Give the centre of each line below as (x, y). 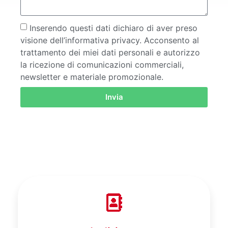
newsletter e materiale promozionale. (92, 77)
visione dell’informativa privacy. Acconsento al (110, 40)
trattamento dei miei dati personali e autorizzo (110, 52)
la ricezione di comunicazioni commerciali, (102, 64)
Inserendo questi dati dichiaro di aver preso (113, 28)
